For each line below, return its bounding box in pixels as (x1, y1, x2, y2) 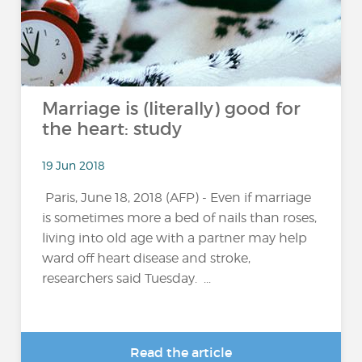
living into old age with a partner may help (42, 229, 308, 246)
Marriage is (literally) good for (42, 98, 301, 120)
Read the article (130, 344, 232, 360)
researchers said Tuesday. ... (42, 270, 212, 286)
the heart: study (42, 118, 183, 140)
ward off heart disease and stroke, (42, 250, 251, 266)
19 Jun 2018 (42, 158, 106, 172)
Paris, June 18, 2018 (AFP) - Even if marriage (42, 189, 312, 205)
